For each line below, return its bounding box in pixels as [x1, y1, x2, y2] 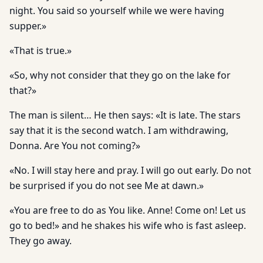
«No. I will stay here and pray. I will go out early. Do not [9, 164, 251, 177]
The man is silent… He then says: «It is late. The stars [9, 109, 241, 122]
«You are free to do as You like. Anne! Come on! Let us [9, 204, 246, 217]
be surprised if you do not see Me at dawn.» [9, 179, 204, 192]
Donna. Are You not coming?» [9, 139, 140, 152]
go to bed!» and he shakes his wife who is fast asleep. [9, 219, 246, 232]
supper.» [9, 19, 46, 32]
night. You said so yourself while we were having [9, 4, 224, 17]
